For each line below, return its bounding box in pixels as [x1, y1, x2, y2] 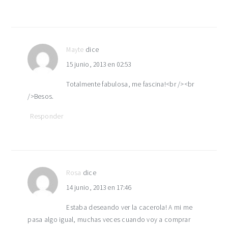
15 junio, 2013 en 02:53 [66, 60, 131, 69]
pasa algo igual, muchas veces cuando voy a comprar [27, 215, 190, 224]
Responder [30, 112, 63, 121]
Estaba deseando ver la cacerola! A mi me [66, 203, 193, 212]
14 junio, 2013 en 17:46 [66, 183, 131, 192]
